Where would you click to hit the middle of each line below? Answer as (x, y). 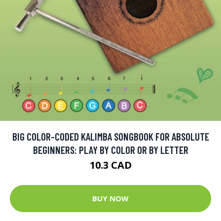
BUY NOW (110, 199)
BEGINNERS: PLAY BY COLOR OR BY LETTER (110, 149)
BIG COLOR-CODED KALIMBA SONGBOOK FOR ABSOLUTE (110, 136)
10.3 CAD (110, 165)
